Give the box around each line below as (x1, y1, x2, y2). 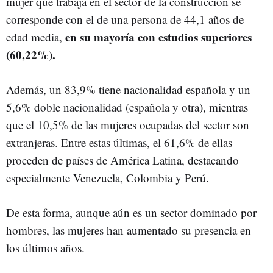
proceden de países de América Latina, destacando (6, 152, 239, 168)
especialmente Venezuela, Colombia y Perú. (6, 169, 209, 185)
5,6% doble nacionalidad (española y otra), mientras (6, 99, 248, 115)
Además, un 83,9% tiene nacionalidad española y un (6, 81, 250, 97)
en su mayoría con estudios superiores (65, 28, 252, 45)
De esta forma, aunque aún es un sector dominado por (6, 204, 257, 220)
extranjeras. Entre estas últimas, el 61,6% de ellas (6, 134, 232, 150)
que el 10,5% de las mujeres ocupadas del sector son (6, 116, 249, 132)
